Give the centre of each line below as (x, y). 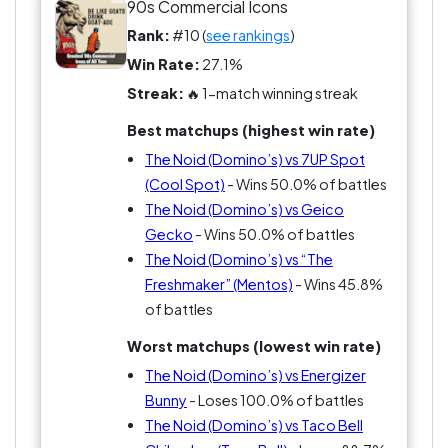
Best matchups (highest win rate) (251, 130)
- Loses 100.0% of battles (275, 400)
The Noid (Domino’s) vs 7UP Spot (254, 159)
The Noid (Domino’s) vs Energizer (255, 375)
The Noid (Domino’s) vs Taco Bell (253, 425)
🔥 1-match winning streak (271, 93)
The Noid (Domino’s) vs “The (238, 259)
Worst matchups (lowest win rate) (254, 346)
